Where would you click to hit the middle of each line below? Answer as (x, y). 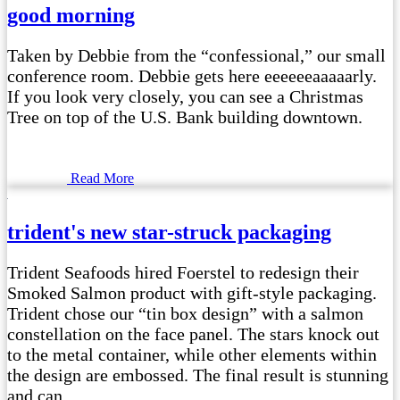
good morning (71, 15)
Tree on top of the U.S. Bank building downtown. (185, 117)
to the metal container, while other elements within (192, 354)
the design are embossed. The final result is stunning (198, 375)
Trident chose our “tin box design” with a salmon (185, 313)
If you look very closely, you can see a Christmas (185, 96)
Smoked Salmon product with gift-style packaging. (192, 292)
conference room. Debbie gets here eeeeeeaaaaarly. (192, 75)
